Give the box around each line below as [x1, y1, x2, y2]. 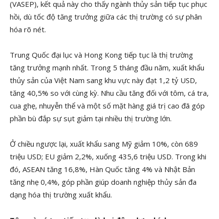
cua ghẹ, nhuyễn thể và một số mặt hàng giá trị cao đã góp [10, 101, 205, 110]
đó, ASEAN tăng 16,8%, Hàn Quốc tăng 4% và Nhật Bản [10, 164, 195, 174]
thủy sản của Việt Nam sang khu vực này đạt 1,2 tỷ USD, [10, 75, 197, 85]
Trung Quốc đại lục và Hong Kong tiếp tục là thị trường [10, 50, 193, 60]
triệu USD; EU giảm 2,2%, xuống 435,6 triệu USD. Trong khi [10, 152, 206, 161]
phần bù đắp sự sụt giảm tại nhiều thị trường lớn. [10, 113, 172, 123]
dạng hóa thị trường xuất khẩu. [10, 190, 112, 199]
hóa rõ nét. [10, 24, 46, 34]
